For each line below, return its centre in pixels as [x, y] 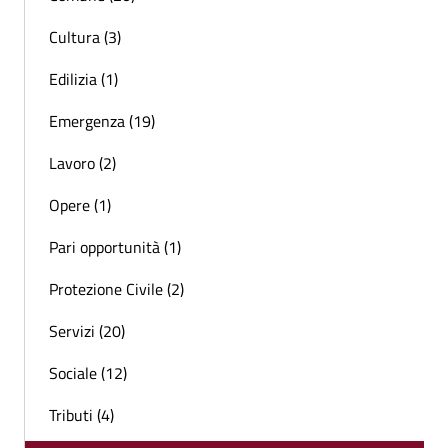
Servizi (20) [87, 331]
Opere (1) [80, 205]
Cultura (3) [85, 37]
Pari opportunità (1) [115, 247]
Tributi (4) [81, 415]
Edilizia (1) [83, 79]
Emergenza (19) [102, 121]
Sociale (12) [88, 373]
